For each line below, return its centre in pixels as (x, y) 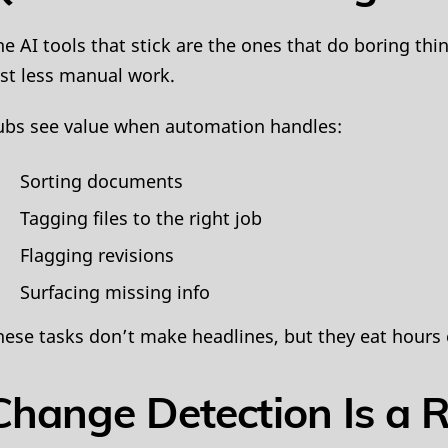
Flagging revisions (96, 254)
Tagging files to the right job (140, 217)
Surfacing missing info (114, 292)
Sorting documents (101, 180)
